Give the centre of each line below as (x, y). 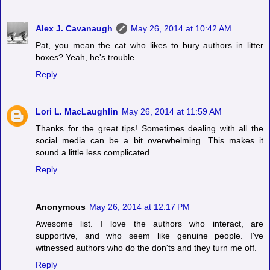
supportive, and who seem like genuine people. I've (149, 236)
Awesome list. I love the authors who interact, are (149, 224)
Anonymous (61, 207)
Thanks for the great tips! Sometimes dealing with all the (149, 129)
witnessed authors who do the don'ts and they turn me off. (146, 248)
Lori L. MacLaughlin (77, 112)
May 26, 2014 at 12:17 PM (140, 207)
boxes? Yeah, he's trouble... (89, 58)
